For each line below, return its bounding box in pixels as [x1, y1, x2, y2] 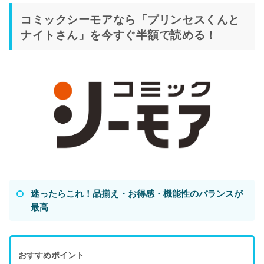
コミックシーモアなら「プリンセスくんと [21, 10, 240, 27]
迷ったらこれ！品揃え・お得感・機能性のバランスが [31, 187, 243, 200]
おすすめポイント [18, 249, 84, 261]
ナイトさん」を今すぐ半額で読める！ [21, 25, 217, 42]
